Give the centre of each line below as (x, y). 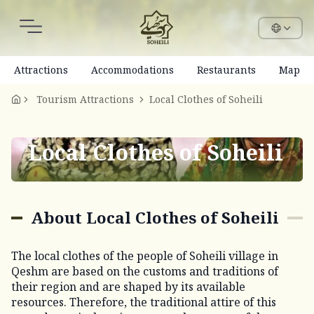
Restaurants (226, 70)
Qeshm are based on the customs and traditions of (145, 271)
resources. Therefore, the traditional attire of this (144, 302)
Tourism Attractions (85, 99)
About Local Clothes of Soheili (155, 218)
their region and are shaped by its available (128, 287)
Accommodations (132, 70)
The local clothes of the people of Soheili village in (145, 256)
